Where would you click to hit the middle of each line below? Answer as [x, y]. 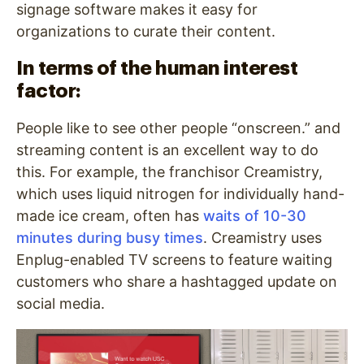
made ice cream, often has [110, 215]
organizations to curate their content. [146, 31]
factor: [49, 91]
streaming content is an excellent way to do [167, 149]
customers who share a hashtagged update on [177, 281]
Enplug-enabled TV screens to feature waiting [174, 259]
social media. [61, 303]
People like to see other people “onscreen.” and [178, 128]
